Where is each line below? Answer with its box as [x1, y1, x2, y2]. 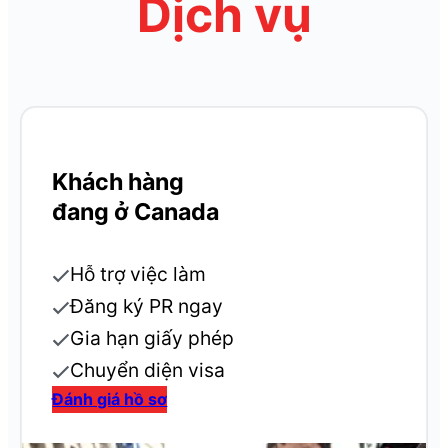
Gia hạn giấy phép [70, 326, 235, 351]
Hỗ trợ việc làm [70, 262, 207, 287]
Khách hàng [52, 168, 185, 197]
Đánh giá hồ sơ [52, 389, 168, 410]
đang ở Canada [52, 198, 220, 227]
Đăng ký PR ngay [70, 294, 224, 319]
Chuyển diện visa [70, 358, 226, 383]
